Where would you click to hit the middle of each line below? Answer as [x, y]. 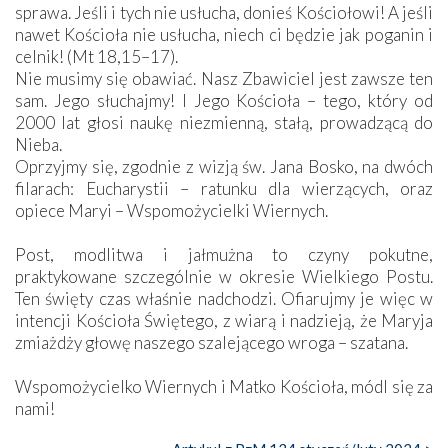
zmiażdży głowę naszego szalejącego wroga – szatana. [211, 342]
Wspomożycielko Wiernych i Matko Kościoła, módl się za [224, 386]
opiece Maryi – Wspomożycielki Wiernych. [171, 210]
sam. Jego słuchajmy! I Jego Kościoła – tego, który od [224, 100]
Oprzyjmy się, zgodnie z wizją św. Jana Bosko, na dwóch [224, 166]
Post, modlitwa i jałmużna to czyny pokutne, [224, 254]
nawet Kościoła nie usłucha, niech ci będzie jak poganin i [224, 34]
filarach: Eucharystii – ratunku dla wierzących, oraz [224, 188]
